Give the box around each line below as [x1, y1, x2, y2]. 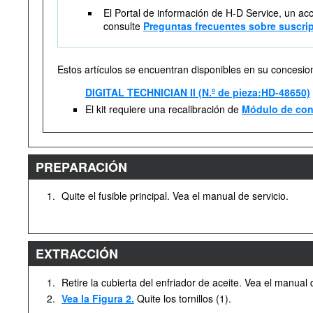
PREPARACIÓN [36, 158, 127, 176]
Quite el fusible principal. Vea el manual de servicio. [61, 189, 289, 203]
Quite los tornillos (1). [134, 291, 231, 305]
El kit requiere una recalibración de [85, 102, 242, 116]
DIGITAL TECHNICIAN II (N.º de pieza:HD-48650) [85, 85, 310, 99]
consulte [103, 19, 143, 33]
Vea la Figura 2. [61, 291, 134, 305]
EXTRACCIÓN [36, 245, 118, 263]
